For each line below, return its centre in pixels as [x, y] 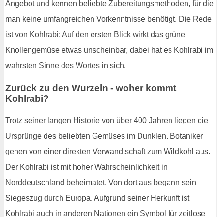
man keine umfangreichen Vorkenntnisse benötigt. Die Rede [108, 19]
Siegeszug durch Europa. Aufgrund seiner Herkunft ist [97, 198]
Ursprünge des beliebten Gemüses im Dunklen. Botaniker [104, 136]
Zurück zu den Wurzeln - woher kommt [91, 88]
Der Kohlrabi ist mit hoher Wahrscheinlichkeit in [86, 167]
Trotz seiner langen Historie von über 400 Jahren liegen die [107, 121]
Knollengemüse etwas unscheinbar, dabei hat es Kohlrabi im [109, 50]
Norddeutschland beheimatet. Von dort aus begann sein [101, 183]
